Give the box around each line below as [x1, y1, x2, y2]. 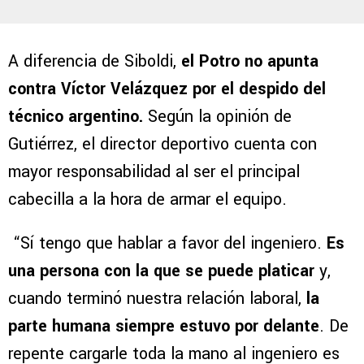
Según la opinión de [143, 105, 292, 129]
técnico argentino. [8, 105, 143, 129]
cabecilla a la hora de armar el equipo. [8, 188, 287, 212]
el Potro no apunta [181, 50, 318, 74]
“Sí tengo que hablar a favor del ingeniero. [8, 232, 327, 256]
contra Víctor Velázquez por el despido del [8, 77, 326, 102]
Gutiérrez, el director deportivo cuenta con [8, 132, 317, 157]
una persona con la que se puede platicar [8, 259, 319, 284]
